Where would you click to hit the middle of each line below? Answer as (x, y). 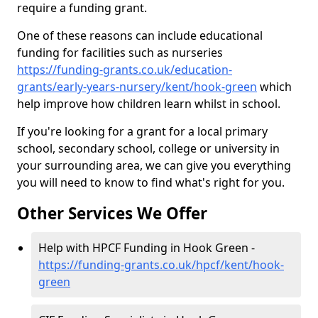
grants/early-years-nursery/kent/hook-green (137, 87)
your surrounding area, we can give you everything (154, 165)
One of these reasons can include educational (140, 35)
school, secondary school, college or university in (148, 148)
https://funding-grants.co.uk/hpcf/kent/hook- (161, 265)
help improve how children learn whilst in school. (149, 104)
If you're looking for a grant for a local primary (142, 131)
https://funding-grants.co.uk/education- (125, 70)
